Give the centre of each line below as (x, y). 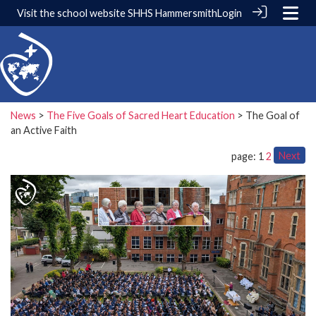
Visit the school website (72, 13)
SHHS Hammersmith (172, 13)
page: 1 (249, 156)
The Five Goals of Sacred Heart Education (141, 115)
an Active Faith (44, 130)
